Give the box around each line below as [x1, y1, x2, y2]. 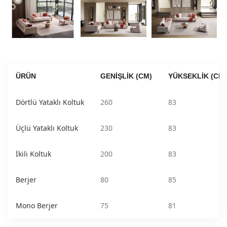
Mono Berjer [16, 201, 58, 211]
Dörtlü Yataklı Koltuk [16, 97, 84, 107]
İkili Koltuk [16, 149, 51, 159]
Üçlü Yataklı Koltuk [16, 123, 78, 133]
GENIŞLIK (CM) [100, 72, 152, 81]
